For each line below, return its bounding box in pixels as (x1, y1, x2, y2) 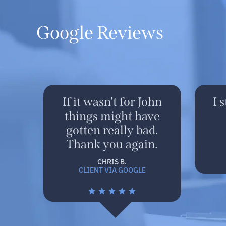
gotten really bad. (66, 123, 158, 137)
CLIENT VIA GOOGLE (78, 164, 146, 175)
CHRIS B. (97, 156, 127, 166)
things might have (64, 109, 160, 123)
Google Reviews (36, 22, 163, 44)
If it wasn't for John (62, 95, 162, 109)
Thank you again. (66, 137, 158, 151)
